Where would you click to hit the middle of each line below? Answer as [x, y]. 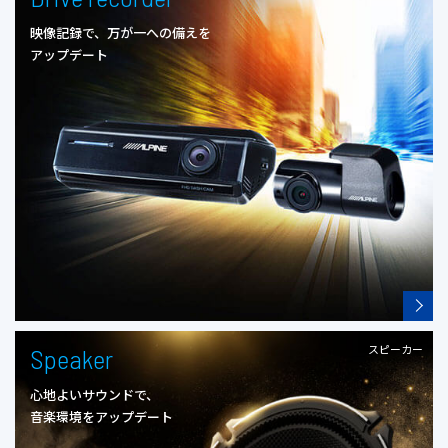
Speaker [71, 358]
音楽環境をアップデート [101, 416]
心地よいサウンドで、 [94, 394]
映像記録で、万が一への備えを [120, 33]
